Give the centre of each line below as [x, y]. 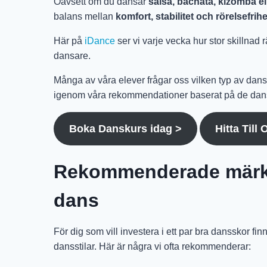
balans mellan [85, 17]
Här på [69, 41]
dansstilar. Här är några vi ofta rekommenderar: [152, 247]
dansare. [72, 56]
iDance [100, 41]
